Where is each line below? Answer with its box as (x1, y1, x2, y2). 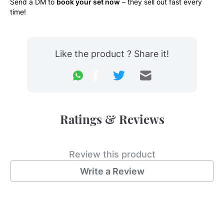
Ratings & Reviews (59, 111, 164, 127)
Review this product (68, 149, 155, 159)
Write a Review (79, 165, 144, 176)
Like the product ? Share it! (55, 48, 169, 59)
